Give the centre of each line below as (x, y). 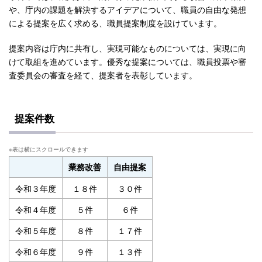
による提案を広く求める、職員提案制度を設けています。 (115, 22)
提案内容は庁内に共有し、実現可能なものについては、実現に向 (127, 47)
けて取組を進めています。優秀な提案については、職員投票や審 (127, 61)
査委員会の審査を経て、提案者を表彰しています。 (103, 74)
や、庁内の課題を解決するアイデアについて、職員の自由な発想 (127, 9)
